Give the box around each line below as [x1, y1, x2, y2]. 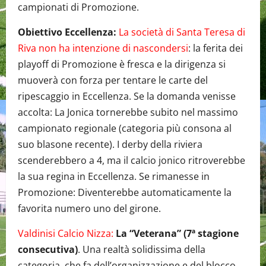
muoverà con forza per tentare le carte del [18, 73, 208, 87]
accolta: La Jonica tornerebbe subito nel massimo [18, 105, 238, 119]
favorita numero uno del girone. [18, 201, 161, 215]
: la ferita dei [188, 41, 243, 55]
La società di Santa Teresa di [119, 25, 245, 39]
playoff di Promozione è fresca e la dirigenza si [18, 57, 226, 71]
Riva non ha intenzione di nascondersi [18, 41, 188, 55]
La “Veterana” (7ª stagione [116, 226, 239, 240]
